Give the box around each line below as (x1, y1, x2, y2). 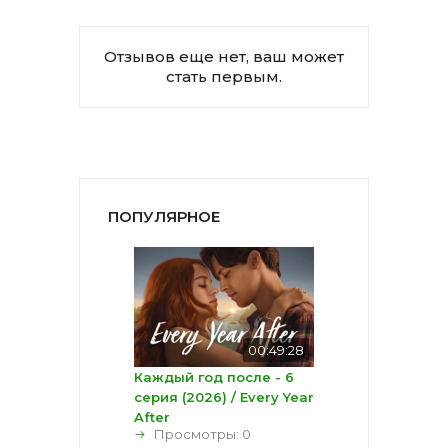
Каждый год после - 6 (134, 368, 294, 385)
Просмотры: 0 (154, 425, 251, 442)
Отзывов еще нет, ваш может (104, 46, 344, 66)
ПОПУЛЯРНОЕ (108, 206, 220, 226)
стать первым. (166, 66, 282, 86)
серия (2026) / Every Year (134, 388, 314, 405)
